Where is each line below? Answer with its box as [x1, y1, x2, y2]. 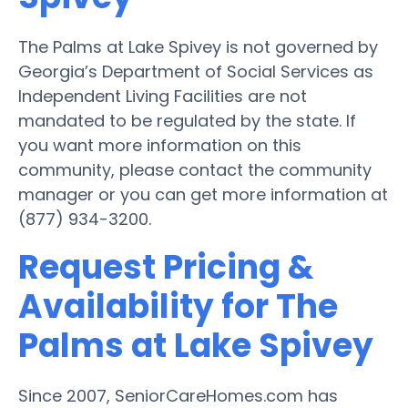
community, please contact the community [18, 158, 372, 181]
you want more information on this [18, 133, 301, 157]
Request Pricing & [18, 243, 314, 291]
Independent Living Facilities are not [18, 84, 307, 107]
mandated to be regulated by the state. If [18, 108, 356, 132]
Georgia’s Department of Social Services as [18, 59, 373, 83]
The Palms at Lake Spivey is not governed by [18, 35, 378, 58]
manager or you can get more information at [18, 182, 388, 206]
